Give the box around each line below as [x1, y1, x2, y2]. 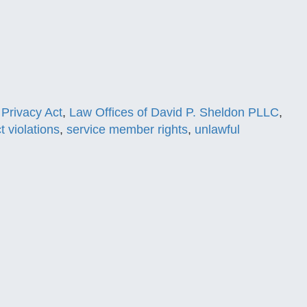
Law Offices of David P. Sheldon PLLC [69, 106, 279, 119]
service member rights [66, 123, 188, 136]
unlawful [195, 123, 240, 136]
